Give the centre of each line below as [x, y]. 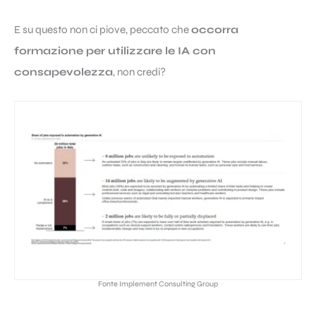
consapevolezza [63, 72]
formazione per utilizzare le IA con [115, 51]
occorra [215, 30]
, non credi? [139, 72]
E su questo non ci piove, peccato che [103, 30]
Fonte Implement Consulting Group [158, 284]
